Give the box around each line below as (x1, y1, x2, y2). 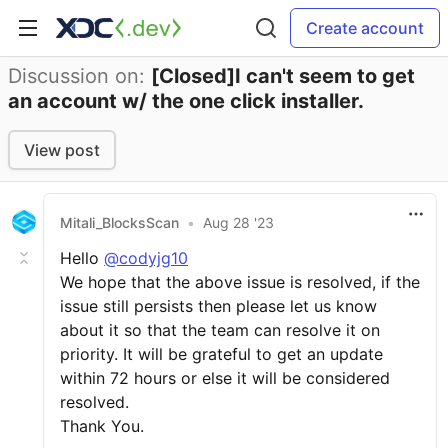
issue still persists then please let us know (60, 296, 377, 316)
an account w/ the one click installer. (8, 89, 364, 113)
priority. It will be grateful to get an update (60, 344, 383, 364)
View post (24, 140, 100, 160)
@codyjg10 (104, 248, 188, 268)
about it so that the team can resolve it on (60, 320, 380, 340)
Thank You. (60, 416, 144, 436)
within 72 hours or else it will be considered (60, 368, 390, 388)
